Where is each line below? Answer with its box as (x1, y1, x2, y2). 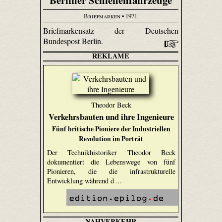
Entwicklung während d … (47, 175, 122, 185)
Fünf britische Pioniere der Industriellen (52, 124, 170, 134)
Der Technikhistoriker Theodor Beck (47, 147, 176, 157)
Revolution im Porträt (79, 134, 144, 144)
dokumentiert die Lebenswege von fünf (47, 157, 176, 166)
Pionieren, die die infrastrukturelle (47, 166, 176, 176)
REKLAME (92, 51, 129, 61)
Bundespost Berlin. (43, 36, 105, 47)
